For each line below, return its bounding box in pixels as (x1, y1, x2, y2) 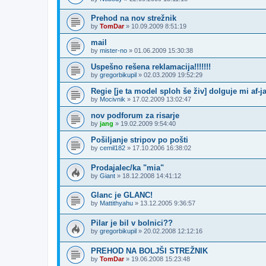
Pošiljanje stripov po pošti (91, 135, 188, 145)
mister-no (100, 47, 127, 55)
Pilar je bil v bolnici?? (91, 218, 173, 228)
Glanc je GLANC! (91, 191, 153, 200)
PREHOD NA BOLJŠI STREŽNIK (91, 246, 208, 255)
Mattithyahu (100, 199, 133, 207)
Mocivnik (100, 96, 125, 103)
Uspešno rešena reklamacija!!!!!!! (91, 62, 211, 72)
